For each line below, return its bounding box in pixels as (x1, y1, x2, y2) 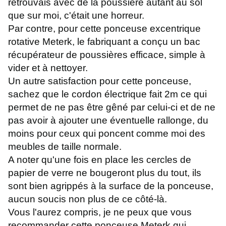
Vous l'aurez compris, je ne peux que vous (8, 207, 192, 218)
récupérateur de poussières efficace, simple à (8, 49, 205, 61)
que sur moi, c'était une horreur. (8, 10, 144, 21)
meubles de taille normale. (8, 141, 122, 152)
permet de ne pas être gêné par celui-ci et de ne (8, 102, 215, 113)
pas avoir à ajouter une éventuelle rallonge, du (8, 115, 208, 126)
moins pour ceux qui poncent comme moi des (8, 128, 205, 139)
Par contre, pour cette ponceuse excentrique (8, 23, 201, 34)
